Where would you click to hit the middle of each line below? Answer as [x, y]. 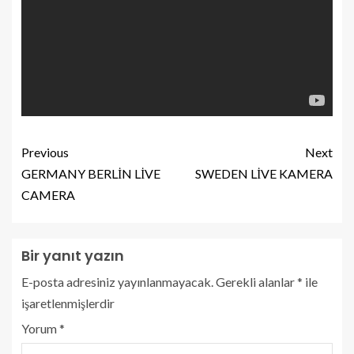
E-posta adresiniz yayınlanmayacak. [117, 281]
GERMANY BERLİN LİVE [91, 173]
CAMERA [48, 194]
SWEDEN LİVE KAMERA [264, 173]
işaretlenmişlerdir [68, 303]
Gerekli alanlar [256, 281]
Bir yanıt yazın [73, 255]
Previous [45, 152]
